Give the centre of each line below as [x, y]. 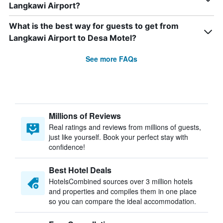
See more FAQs [111, 59]
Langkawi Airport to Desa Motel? [73, 38]
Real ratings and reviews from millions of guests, [125, 127]
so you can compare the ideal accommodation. [122, 201]
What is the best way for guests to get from [94, 26]
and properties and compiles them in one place [123, 191]
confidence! [67, 147]
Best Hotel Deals [80, 170]
